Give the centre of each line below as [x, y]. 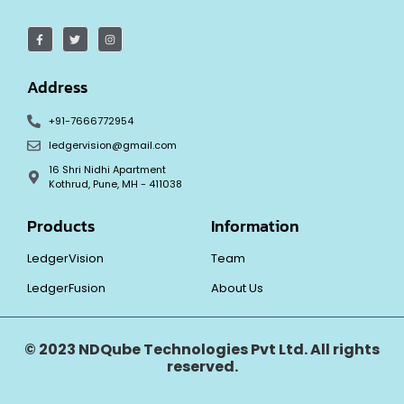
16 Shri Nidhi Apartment [107, 170]
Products [61, 226]
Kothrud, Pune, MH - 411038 [115, 184]
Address [57, 87]
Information [255, 226]
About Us [237, 289]
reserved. [202, 367]
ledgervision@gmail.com [112, 146]
